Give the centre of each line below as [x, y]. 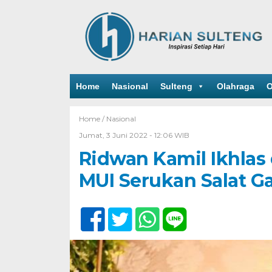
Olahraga [235, 86]
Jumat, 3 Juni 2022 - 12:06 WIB [134, 135]
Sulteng [176, 86]
